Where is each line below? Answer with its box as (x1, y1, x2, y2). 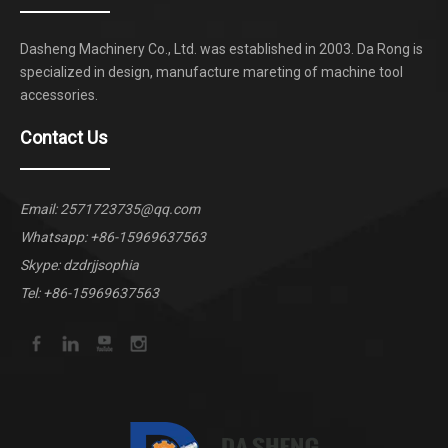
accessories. (20, 87, 98, 104)
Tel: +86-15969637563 (20, 285, 159, 302)
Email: (20, 201, 60, 218)
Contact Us (20, 127, 108, 149)
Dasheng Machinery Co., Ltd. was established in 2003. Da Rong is (20, 41, 423, 58)
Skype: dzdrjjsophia (20, 257, 139, 274)
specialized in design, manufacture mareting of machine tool (20, 64, 403, 81)
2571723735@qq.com (60, 201, 200, 218)
